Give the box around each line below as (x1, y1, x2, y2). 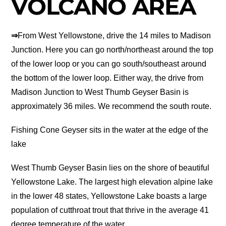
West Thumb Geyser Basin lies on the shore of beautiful (11, 163, 210, 173)
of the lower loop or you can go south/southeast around (11, 60, 207, 69)
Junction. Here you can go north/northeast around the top (11, 45, 214, 54)
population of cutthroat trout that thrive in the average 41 (11, 206, 209, 215)
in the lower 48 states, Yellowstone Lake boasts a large (11, 192, 207, 201)
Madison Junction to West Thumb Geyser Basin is (11, 88, 189, 97)
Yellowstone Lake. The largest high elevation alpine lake (11, 178, 213, 187)
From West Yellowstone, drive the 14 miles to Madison (18, 31, 211, 40)
